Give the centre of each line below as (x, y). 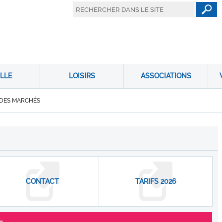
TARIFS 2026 (155, 181)
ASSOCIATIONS (166, 76)
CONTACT (42, 181)
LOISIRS (82, 76)
